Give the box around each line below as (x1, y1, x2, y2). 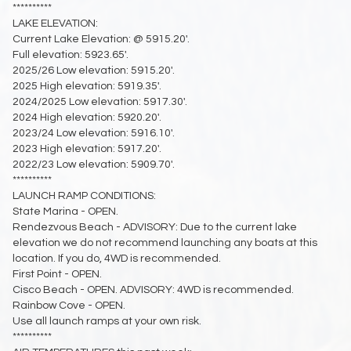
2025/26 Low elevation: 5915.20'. (13, 64, 175, 76)
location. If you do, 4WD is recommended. (13, 252, 221, 264)
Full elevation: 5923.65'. (13, 49, 128, 60)
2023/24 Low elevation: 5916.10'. (13, 127, 175, 139)
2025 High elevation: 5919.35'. (13, 80, 161, 92)
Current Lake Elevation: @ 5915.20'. (13, 33, 190, 45)
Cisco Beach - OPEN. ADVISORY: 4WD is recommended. (13, 284, 294, 295)
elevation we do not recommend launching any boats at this (13, 237, 317, 248)
